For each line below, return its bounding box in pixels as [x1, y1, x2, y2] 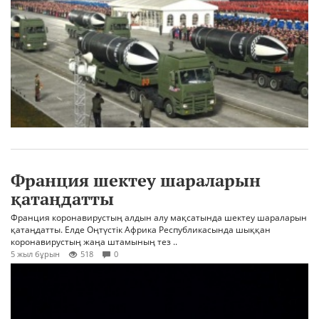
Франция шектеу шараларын [11, 169, 261, 192]
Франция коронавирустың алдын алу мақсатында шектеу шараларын [11, 211, 307, 224]
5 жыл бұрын [11, 249, 60, 260]
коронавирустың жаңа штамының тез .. [11, 236, 177, 249]
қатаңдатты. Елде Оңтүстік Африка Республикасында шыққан [11, 224, 271, 236]
